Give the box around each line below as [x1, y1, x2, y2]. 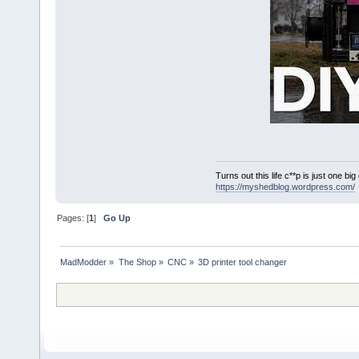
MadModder [60, 257, 107, 268]
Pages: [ [57, 213, 90, 224]
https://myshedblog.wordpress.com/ [215, 182, 355, 192]
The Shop [118, 257, 156, 268]
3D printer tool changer [198, 257, 288, 268]
